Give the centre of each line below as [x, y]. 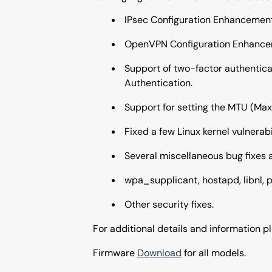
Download [159, 253]
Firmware [115, 253]
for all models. [214, 253]
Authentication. [158, 83]
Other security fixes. [169, 204]
